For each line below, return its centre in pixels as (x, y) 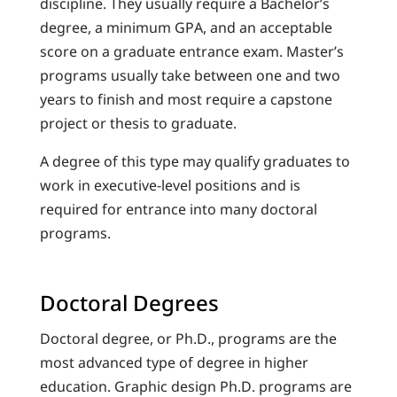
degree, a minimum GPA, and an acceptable (186, 27)
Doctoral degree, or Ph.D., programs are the (188, 339)
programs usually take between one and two (190, 75)
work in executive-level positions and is (170, 185)
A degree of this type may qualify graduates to (195, 161)
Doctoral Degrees (129, 303)
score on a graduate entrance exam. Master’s (191, 51)
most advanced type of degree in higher (174, 362)
